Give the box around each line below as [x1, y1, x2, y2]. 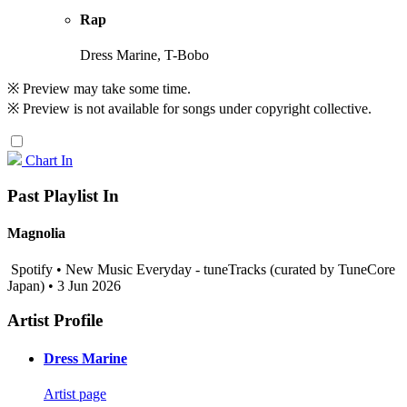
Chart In [25, 153, 73, 169]
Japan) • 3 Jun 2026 [7, 277, 121, 293]
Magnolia [7, 225, 65, 242]
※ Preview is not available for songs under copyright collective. [7, 101, 372, 117]
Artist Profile [7, 311, 103, 331]
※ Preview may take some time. [7, 81, 191, 97]
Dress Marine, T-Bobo [80, 47, 209, 64]
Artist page [44, 385, 106, 402]
